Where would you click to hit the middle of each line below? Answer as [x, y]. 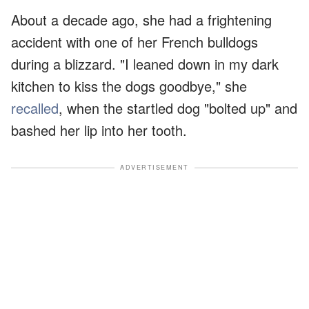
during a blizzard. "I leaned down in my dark [145, 64]
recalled [35, 108]
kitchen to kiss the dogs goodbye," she [129, 86]
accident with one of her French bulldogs [134, 42]
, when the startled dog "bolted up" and [178, 108]
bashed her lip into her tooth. [99, 130]
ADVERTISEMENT [154, 168]
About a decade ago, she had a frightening [141, 20]
